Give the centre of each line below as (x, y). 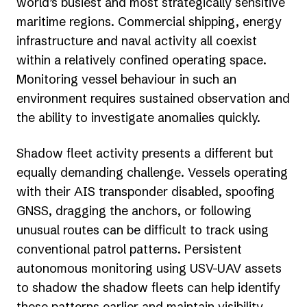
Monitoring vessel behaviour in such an (126, 79)
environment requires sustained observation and (153, 98)
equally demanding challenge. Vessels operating (152, 172)
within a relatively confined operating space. (142, 60)
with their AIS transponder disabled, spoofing (146, 191)
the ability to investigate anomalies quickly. (138, 117)
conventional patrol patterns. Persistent (129, 249)
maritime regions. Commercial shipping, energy (149, 21)
